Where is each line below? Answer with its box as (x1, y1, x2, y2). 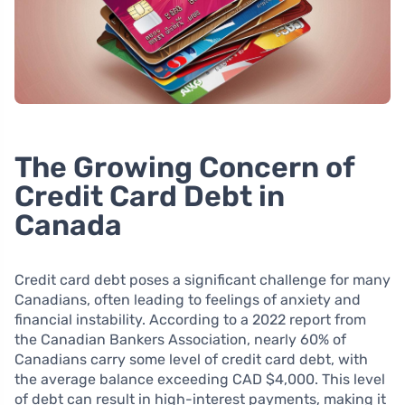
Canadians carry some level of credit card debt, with (14, 351, 368, 368)
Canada (14, 208, 122, 242)
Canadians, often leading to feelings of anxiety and (14, 291, 361, 308)
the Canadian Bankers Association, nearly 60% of (14, 331, 346, 348)
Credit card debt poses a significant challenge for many (14, 271, 391, 288)
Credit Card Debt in (14, 179, 285, 213)
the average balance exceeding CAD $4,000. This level (14, 371, 385, 388)
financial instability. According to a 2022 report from (14, 311, 366, 328)
